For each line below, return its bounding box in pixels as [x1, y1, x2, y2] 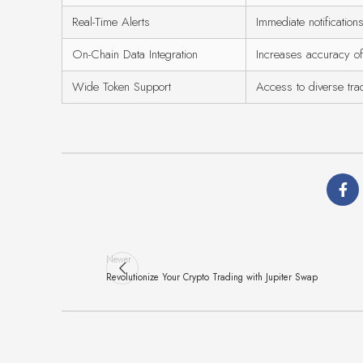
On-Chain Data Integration [72, 45, 198, 64]
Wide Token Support [72, 78, 171, 96]
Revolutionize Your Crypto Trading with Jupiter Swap [106, 270, 318, 284]
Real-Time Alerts [72, 13, 150, 32]
